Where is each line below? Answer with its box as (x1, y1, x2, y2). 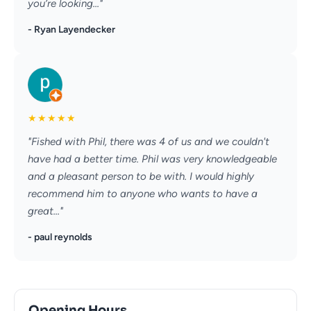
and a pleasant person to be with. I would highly (28, 170, 254, 183)
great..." (28, 205, 63, 218)
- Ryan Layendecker (28, 24, 115, 36)
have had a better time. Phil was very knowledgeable (28, 153, 277, 166)
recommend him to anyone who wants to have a (28, 187, 258, 201)
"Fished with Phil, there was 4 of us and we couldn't (28, 135, 269, 149)
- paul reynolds (28, 231, 92, 244)
